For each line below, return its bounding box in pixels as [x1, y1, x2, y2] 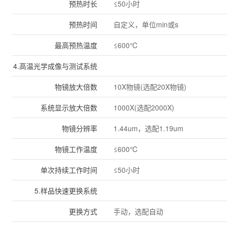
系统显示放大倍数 [41, 102, 97, 112]
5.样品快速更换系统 [34, 185, 97, 196]
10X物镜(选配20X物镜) [113, 82, 186, 92]
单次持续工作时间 [41, 165, 97, 175]
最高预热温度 [55, 40, 97, 50]
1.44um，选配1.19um [113, 123, 183, 133]
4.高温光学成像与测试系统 [13, 61, 97, 71]
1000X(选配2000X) [113, 102, 174, 112]
